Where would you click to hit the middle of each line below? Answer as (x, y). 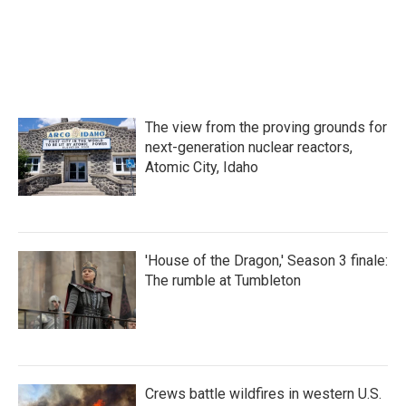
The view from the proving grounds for (266, 127)
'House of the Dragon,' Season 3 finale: (266, 261)
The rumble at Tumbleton (223, 280)
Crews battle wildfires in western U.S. (263, 394)
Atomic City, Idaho (202, 167)
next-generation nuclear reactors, (249, 147)
